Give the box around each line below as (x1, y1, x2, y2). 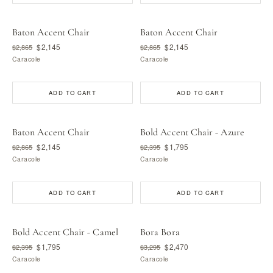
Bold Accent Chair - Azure (140, 126, 244, 138)
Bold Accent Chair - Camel (12, 226, 118, 238)
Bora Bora (140, 226, 180, 238)
